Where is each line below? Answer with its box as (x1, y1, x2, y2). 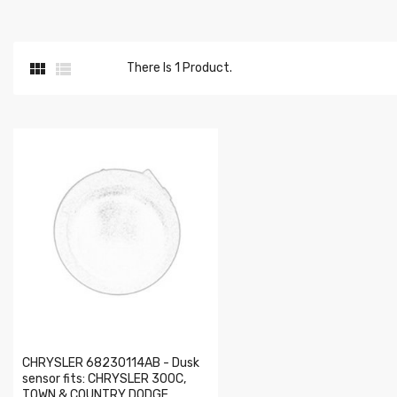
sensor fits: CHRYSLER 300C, (22, 371, 186, 386)
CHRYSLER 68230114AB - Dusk (22, 355, 199, 370)
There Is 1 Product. (127, 60, 232, 75)
